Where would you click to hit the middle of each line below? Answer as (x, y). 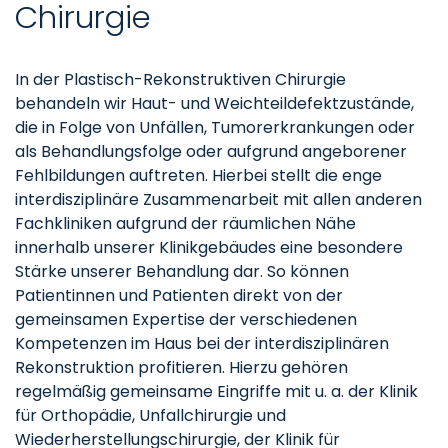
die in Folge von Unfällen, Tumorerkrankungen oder (215, 127)
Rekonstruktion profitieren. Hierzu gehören (181, 367)
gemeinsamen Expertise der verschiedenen (186, 319)
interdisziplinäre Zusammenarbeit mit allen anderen (218, 199)
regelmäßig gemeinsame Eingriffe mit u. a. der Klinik (216, 391)
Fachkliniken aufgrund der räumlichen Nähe (185, 223)
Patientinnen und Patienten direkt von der (179, 295)
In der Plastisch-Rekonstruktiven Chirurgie (180, 79)
